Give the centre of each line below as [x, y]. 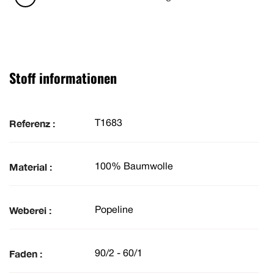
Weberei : [30, 210]
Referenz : [32, 124]
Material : [31, 167]
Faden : [26, 254]
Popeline [114, 210]
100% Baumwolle [134, 167]
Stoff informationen [63, 78]
